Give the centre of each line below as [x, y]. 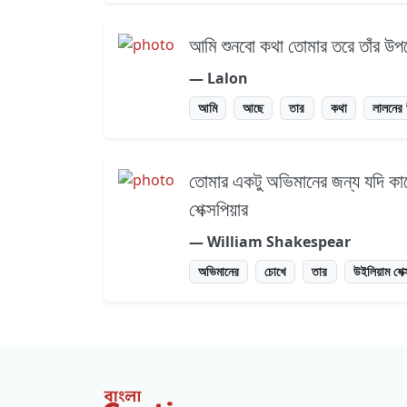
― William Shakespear [270, 242]
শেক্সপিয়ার [218, 209]
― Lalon [218, 79]
